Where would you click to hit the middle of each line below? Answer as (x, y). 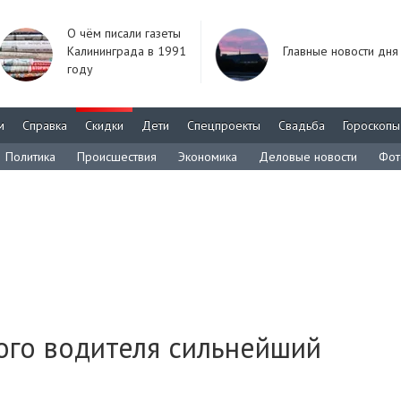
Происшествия (117, 157)
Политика (30, 157)
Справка (45, 125)
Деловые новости (308, 157)
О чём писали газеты (124, 33)
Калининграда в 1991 (127, 51)
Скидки (104, 125)
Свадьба (302, 125)
